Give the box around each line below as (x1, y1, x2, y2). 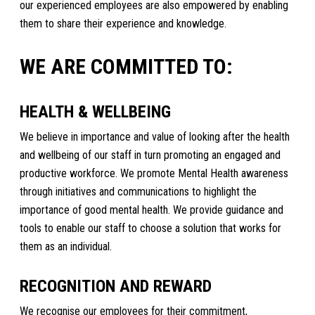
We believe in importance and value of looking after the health (20, 130, 290, 144)
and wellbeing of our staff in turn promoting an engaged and (20, 148, 281, 162)
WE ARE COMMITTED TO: (20, 53, 233, 79)
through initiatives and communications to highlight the (20, 185, 257, 199)
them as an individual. (20, 240, 112, 254)
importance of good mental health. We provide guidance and (20, 203, 284, 217)
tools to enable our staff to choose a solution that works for (20, 221, 282, 236)
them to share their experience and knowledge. (20, 17, 227, 31)
